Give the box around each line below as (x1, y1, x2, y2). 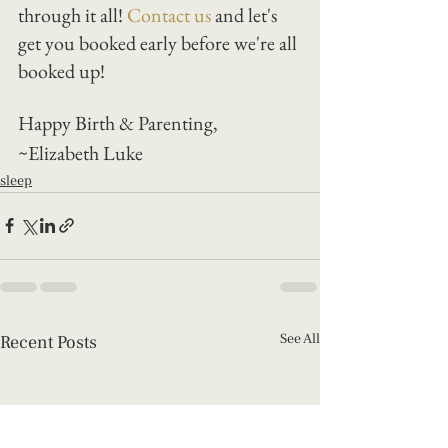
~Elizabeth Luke (18, 139, 143, 166)
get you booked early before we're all (18, 29, 301, 56)
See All (280, 329, 320, 348)
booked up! (18, 57, 109, 84)
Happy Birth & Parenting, (18, 109, 222, 136)
